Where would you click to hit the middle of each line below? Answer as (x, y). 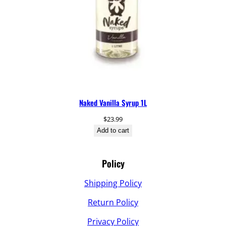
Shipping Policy (113, 183)
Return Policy (113, 202)
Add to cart (113, 130)
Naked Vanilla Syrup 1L (113, 102)
